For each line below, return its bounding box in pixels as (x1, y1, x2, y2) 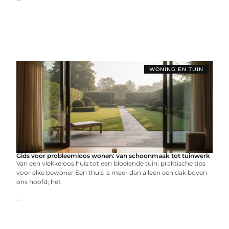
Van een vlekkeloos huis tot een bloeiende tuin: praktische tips (16, 159, 206, 167)
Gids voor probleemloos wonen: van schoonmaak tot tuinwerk (16, 152, 211, 159)
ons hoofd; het (16, 178, 61, 186)
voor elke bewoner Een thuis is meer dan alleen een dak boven (16, 169, 208, 176)
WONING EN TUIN (149, 66, 203, 73)
